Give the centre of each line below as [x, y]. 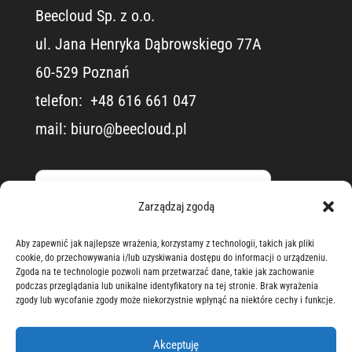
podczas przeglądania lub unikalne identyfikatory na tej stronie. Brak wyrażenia [167, 286]
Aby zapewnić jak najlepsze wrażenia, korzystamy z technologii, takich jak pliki [165, 244]
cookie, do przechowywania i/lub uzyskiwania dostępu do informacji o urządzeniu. [172, 258]
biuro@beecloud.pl [128, 129]
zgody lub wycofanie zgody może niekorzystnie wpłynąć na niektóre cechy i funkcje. [176, 300]
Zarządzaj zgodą [176, 207]
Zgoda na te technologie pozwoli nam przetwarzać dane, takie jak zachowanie [165, 272]
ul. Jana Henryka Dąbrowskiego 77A [148, 44]
